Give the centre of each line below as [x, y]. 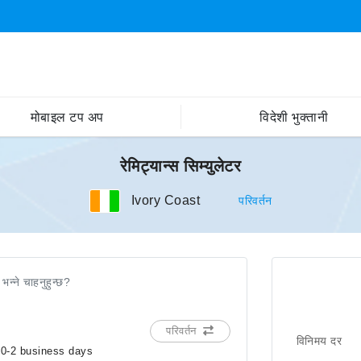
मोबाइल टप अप [67, 117]
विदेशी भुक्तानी [294, 117]
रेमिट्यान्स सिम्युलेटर [180, 166]
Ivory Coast [166, 200]
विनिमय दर [319, 340]
